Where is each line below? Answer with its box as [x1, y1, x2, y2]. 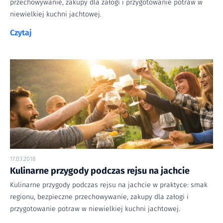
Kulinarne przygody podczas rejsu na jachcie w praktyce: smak [10, 181, 208, 190]
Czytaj [10, 28, 32, 38]
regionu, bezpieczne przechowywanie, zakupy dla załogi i [10, 193, 189, 202]
